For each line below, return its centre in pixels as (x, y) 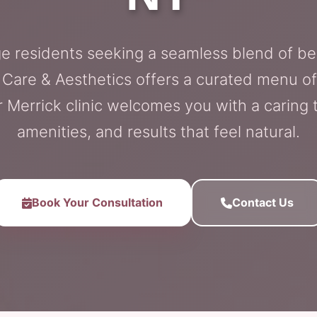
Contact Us (263, 202)
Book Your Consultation (97, 202)
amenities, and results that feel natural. (158, 132)
